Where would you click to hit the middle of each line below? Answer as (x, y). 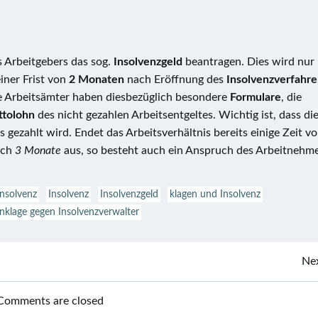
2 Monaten (97, 79)
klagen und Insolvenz (215, 194)
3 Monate (38, 150)
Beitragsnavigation (170, 269)
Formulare (256, 97)
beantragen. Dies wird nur (250, 62)
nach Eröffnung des (175, 79)
